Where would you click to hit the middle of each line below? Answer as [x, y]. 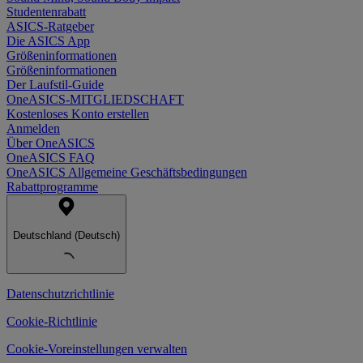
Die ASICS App [48, 41]
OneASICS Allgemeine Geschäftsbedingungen [127, 173]
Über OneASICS [51, 143]
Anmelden [33, 129]
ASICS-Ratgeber [50, 27]
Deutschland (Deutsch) [66, 236]
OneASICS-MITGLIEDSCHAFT [95, 100]
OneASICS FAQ [51, 158]
